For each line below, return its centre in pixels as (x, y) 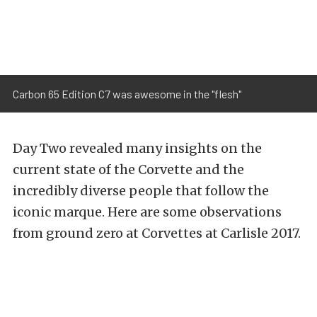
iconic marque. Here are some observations (147, 212)
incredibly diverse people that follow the (141, 191)
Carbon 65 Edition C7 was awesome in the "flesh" (127, 94)
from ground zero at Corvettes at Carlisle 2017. (157, 234)
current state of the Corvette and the (128, 170)
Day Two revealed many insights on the (137, 149)
